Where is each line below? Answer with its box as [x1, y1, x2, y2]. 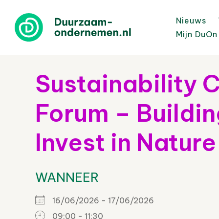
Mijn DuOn [176, 29, 218, 39]
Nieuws [176, 16, 206, 25]
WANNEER [35, 169, 99, 185]
